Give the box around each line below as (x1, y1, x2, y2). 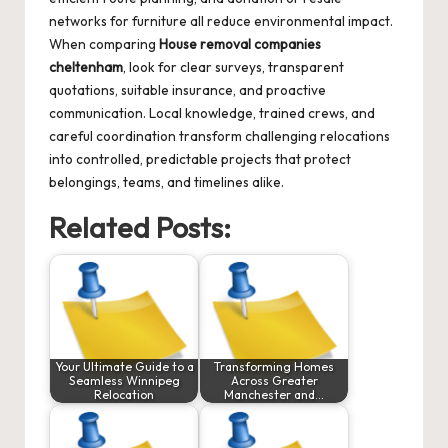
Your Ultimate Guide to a (54, 359, 194, 375)
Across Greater (230, 373, 318, 389)
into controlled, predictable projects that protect (49, 150, 351, 169)
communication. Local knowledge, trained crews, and (49, 104, 375, 123)
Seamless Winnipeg (68, 373, 180, 389)
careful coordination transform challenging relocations (49, 127, 390, 146)
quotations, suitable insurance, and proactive (49, 81, 326, 100)
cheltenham (49, 58, 123, 77)
